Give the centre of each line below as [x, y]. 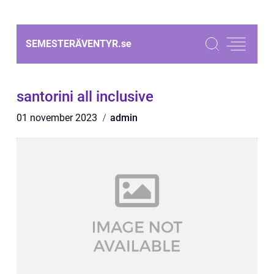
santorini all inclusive [85, 97]
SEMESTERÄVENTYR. [73, 44]
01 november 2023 [58, 118]
